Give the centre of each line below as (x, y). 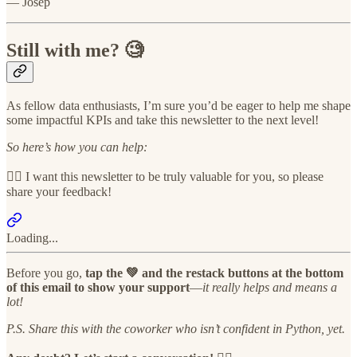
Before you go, (44, 273)
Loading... (32, 237)
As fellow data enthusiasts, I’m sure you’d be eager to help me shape (178, 105)
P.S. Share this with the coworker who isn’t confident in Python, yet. (176, 328)
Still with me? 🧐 (75, 50)
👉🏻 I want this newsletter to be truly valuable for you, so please (165, 176)
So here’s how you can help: (77, 147)
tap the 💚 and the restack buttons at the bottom (213, 273)
